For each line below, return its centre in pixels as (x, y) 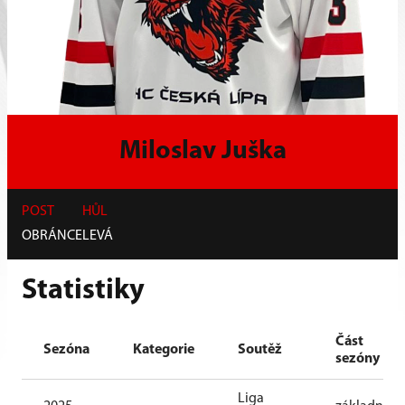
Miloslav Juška (202, 151)
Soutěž (260, 349)
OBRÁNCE (52, 235)
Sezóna (66, 349)
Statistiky (83, 291)
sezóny (358, 358)
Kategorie (164, 349)
